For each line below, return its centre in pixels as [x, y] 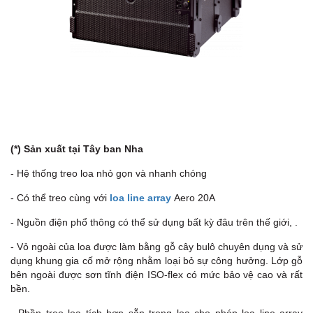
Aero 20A [193, 198]
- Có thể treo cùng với [60, 198]
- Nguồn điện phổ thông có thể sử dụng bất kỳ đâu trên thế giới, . [154, 223]
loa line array [140, 198]
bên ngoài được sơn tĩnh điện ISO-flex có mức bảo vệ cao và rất [156, 275]
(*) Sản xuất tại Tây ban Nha [77, 149]
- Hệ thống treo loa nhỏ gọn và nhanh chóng [109, 174]
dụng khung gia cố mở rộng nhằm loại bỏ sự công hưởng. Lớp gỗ [156, 261]
